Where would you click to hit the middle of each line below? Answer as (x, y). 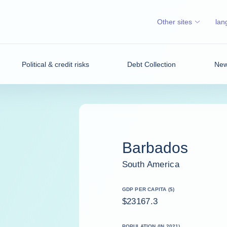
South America (151, 164)
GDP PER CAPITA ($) (148, 189)
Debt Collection (152, 64)
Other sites (175, 22)
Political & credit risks (56, 64)
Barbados (155, 147)
